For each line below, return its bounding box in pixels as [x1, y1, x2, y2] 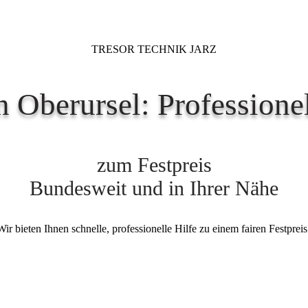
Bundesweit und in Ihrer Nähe [30, 177, 278, 200]
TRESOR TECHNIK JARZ [91, 43, 217, 56]
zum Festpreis [96, 153, 212, 177]
